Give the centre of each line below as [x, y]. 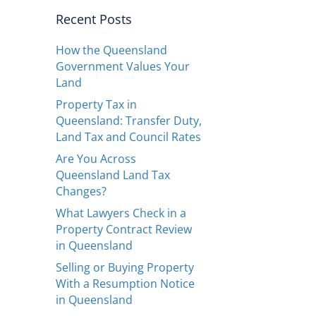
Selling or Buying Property [124, 267]
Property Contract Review [123, 229]
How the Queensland [111, 50]
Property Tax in [96, 104]
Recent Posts [93, 19]
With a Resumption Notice [125, 283]
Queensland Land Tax [113, 175]
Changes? [81, 191]
